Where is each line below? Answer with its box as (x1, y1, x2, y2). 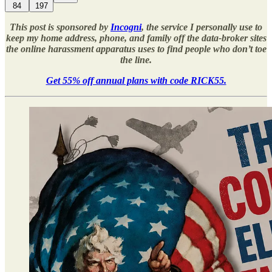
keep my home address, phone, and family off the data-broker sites (5, 32, 267, 43)
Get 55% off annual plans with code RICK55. (46, 75, 226, 86)
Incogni (110, 21, 141, 32)
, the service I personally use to (141, 21, 262, 32)
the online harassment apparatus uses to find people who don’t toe (5, 43, 267, 54)
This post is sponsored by (10, 21, 110, 32)
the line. (120, 54, 152, 65)
